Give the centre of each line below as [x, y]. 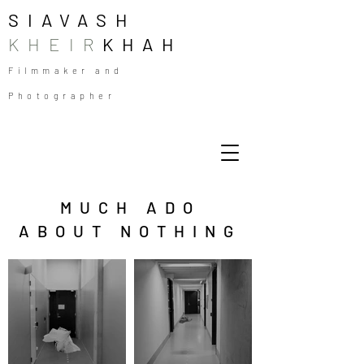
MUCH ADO [130, 207]
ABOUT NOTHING [130, 231]
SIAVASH [72, 19]
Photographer [62, 95]
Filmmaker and [66, 70]
